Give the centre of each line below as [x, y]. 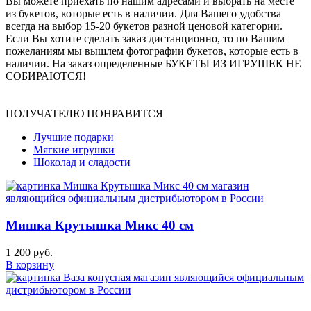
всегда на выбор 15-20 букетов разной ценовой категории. [144, 26]
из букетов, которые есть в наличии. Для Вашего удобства [143, 14]
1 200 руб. [29, 252]
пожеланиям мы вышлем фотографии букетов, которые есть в [152, 51]
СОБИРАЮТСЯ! [46, 76]
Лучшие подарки [74, 137]
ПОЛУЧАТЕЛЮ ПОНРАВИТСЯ [84, 114]
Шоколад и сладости [82, 162]
